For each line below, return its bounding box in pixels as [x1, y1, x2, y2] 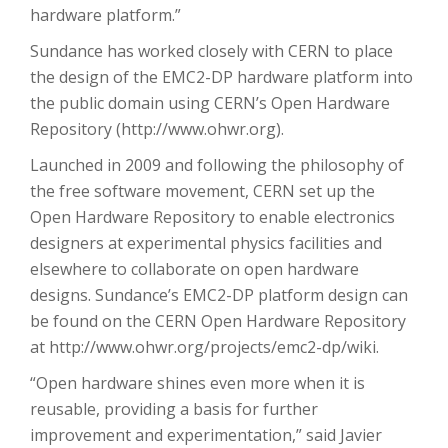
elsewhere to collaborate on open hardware [30, 258, 359, 280]
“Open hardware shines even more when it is [30, 372, 365, 394]
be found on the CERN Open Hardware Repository [30, 310, 406, 332]
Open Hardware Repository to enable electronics [30, 206, 395, 228]
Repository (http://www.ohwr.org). [30, 118, 284, 140]
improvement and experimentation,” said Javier [30, 424, 382, 446]
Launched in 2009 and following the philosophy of [30, 154, 404, 176]
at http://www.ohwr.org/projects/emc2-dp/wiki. [30, 336, 379, 358]
